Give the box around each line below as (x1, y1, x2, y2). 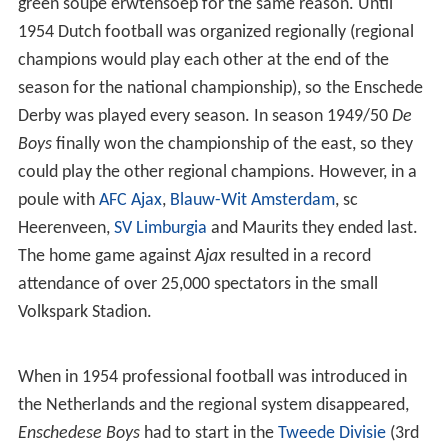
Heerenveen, (17, 218, 114, 238)
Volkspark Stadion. (17, 302, 152, 322)
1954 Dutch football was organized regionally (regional (17, 22, 414, 42)
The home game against (17, 246, 195, 266)
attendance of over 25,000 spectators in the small (17, 274, 378, 294)
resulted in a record (225, 246, 371, 266)
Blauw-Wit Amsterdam (169, 190, 335, 210)
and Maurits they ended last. (206, 218, 418, 238)
